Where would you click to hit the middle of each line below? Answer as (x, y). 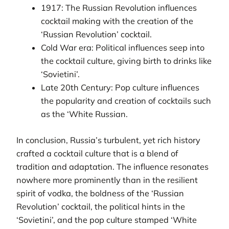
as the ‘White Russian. (85, 114)
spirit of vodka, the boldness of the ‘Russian (100, 193)
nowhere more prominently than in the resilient (107, 180)
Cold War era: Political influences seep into (123, 48)
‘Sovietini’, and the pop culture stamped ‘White (107, 220)
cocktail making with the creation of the (117, 21)
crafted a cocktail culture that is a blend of (97, 153)
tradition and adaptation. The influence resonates (112, 166)
